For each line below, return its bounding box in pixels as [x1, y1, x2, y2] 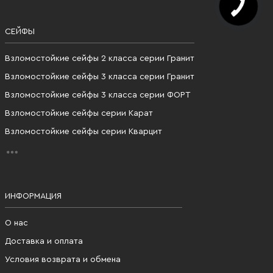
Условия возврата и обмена [5, 255, 121, 264]
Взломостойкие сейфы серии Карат [5, 109, 153, 118]
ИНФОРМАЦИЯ [5, 192, 62, 200]
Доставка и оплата [5, 237, 83, 246]
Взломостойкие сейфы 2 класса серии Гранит [5, 54, 194, 63]
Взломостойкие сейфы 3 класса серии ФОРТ [5, 91, 191, 99]
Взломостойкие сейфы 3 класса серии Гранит [5, 73, 194, 81]
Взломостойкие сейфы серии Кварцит [5, 127, 162, 136]
